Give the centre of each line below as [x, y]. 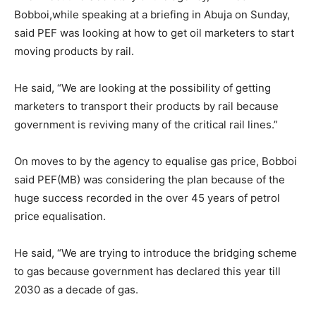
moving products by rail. [74, 51]
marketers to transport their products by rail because [146, 106]
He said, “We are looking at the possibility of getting [142, 88]
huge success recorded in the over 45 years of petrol [147, 198]
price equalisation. [60, 216]
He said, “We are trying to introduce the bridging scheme [156, 253]
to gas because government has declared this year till [147, 271]
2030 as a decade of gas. [76, 290]
